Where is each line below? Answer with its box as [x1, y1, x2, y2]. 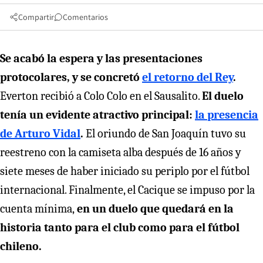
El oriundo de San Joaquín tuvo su [83, 126, 246, 140]
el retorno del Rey [142, 70, 233, 84]
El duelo [202, 89, 244, 103]
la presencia [195, 107, 258, 122]
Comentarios [63, 11, 108, 22]
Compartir [18, 11, 54, 22]
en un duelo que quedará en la [75, 201, 234, 215]
